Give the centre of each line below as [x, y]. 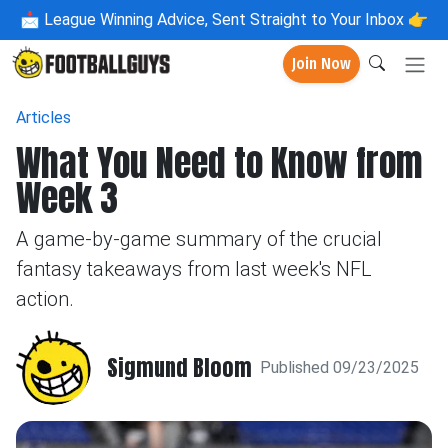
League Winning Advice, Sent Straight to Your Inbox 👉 [234, 19]
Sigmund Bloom [179, 367]
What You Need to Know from [219, 163]
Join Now [321, 64]
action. [45, 299]
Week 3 [67, 198]
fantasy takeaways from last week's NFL [194, 269]
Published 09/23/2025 [339, 367]
